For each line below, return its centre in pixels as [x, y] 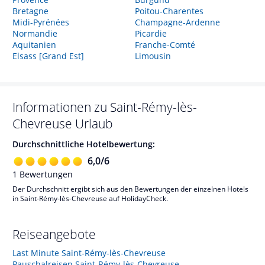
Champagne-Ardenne [177, 22]
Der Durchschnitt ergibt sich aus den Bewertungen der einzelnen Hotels [130, 189]
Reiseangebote [54, 234]
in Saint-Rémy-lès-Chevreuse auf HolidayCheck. [90, 198]
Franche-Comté [165, 45]
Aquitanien [34, 45]
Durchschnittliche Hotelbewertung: [84, 144]
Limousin [153, 56]
